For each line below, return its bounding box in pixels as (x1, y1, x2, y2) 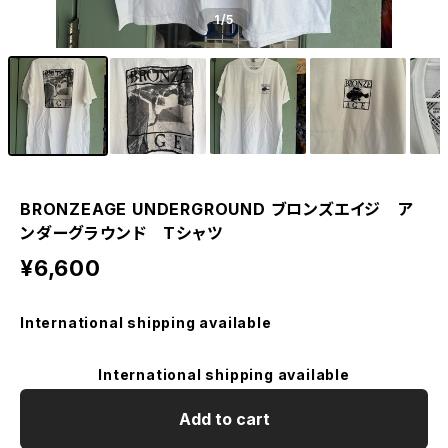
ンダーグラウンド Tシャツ (20, 223, 223, 243)
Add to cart (178, 409, 270, 429)
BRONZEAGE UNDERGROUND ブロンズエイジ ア (20, 199, 414, 219)
